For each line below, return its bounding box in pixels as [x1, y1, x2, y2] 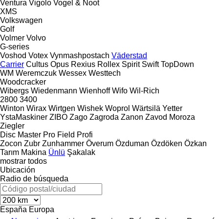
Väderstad [111, 51, 147, 60]
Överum [86, 139, 113, 148]
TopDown [161, 60, 194, 68]
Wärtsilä [132, 104, 160, 112]
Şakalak [67, 148, 95, 156]
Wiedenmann [31, 86, 77, 95]
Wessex [59, 68, 87, 77]
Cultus [26, 60, 48, 68]
